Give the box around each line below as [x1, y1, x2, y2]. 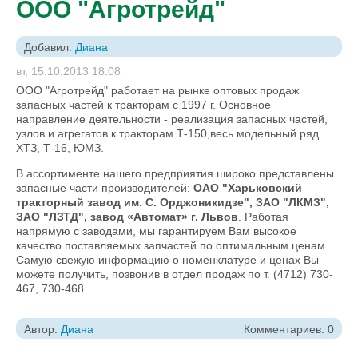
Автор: [24, 323, 61, 336]
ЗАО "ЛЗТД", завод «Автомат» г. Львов [16, 210, 238, 223]
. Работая [238, 210, 288, 223]
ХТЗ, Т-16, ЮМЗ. [16, 141, 104, 154]
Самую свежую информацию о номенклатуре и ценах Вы [16, 253, 319, 266]
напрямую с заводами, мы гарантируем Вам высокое [16, 225, 296, 237]
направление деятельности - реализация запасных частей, [16, 113, 328, 125]
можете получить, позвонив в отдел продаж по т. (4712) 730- [16, 268, 333, 280]
